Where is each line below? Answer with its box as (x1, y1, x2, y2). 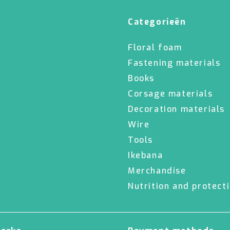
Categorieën (128, 16, 186, 27)
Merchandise (128, 165, 186, 176)
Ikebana (128, 150, 163, 161)
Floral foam (128, 42, 182, 53)
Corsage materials (128, 88, 213, 99)
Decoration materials (128, 104, 225, 114)
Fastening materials (128, 57, 221, 68)
